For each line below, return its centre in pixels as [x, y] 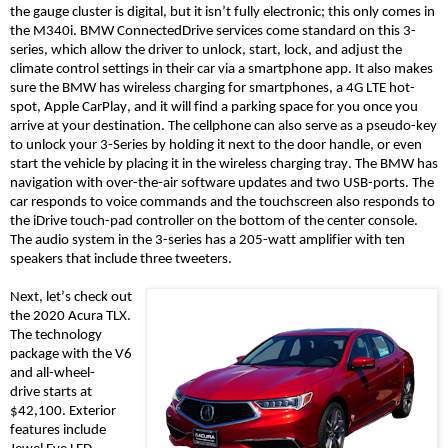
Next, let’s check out [71, 297]
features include [58, 430]
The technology [56, 335]
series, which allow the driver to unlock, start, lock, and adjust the [206, 50]
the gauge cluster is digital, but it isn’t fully [136, 12]
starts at [66, 392]
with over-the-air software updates [183, 183]
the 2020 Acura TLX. [70, 316]
